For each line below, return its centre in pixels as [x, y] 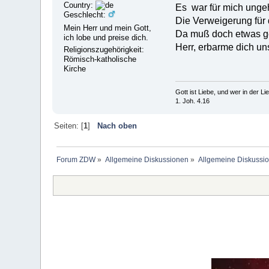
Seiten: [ [68, 125]
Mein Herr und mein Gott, [108, 28]
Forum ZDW [76, 159]
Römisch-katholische [100, 59]
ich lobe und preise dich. [106, 38]
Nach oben [117, 125]
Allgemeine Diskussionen [147, 159]
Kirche [75, 69]
